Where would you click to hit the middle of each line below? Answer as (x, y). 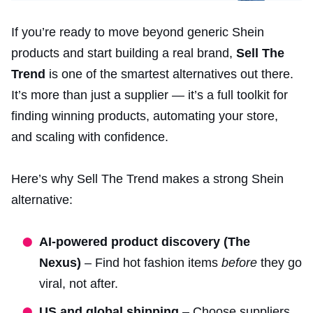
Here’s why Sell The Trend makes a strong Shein (147, 179)
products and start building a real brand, (124, 53)
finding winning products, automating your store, (145, 116)
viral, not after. (79, 283)
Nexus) (60, 262)
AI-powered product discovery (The (145, 241)
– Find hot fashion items (151, 262)
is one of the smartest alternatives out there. (169, 74)
